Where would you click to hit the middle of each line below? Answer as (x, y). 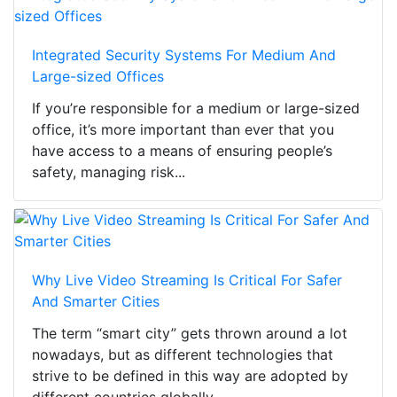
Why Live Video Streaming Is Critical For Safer (187, 280)
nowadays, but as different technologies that (183, 355)
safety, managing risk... (109, 172)
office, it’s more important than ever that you (183, 130)
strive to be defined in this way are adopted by (190, 376)
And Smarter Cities (96, 302)
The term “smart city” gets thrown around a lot (190, 334)
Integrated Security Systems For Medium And (184, 55)
